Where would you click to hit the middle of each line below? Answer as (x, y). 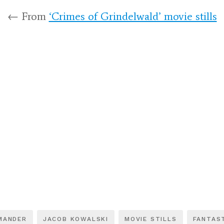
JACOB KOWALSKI (75, 219)
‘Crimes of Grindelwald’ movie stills (133, 16)
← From (28, 16)
